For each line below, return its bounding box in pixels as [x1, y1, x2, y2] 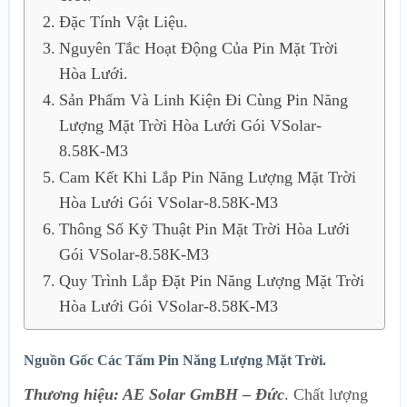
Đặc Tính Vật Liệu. [58, 12, 188, 31]
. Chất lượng [284, 384, 368, 403]
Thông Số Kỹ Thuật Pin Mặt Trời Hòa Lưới [58, 219, 350, 238]
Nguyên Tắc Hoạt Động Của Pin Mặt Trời [58, 38, 338, 57]
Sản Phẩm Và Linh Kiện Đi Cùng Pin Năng [58, 90, 348, 109]
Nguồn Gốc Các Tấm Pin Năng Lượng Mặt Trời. [24, 352, 326, 368]
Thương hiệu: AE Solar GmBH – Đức [24, 384, 284, 403]
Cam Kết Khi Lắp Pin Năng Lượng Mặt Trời [58, 167, 356, 186]
